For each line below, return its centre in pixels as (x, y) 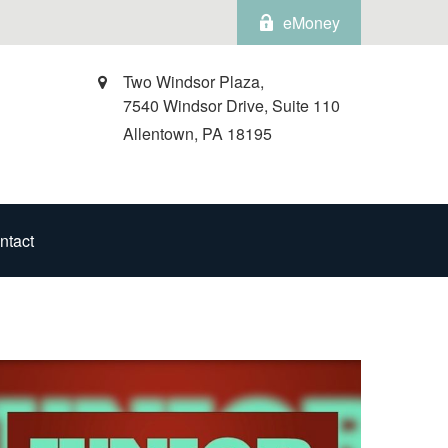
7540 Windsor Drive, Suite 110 (231, 105)
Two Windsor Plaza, (193, 81)
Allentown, (160, 133)
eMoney (311, 22)
